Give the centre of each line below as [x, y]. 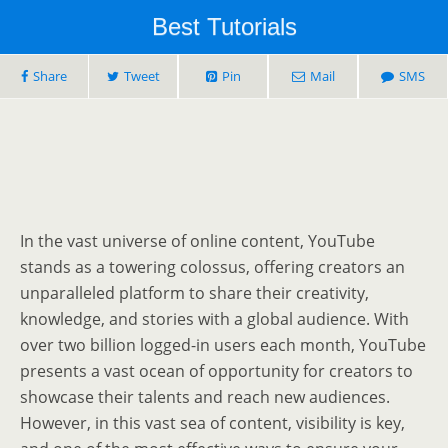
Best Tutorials [224, 26]
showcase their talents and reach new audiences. [205, 397]
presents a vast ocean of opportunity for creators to [216, 371]
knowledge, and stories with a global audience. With [214, 319]
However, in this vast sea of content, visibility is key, [212, 423]
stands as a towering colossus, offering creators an [212, 267]
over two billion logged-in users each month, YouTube [223, 345]
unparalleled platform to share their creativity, [194, 293]
